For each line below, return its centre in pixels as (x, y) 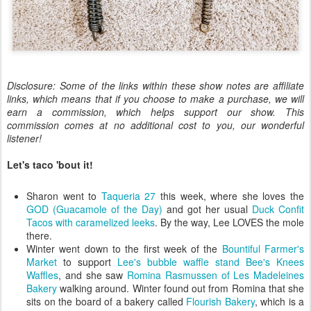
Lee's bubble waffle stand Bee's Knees (211, 262)
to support (87, 262)
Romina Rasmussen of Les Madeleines (216, 275)
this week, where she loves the (230, 196)
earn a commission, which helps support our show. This (155, 112)
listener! (24, 138)
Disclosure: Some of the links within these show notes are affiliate (155, 85)
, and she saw (93, 275)
